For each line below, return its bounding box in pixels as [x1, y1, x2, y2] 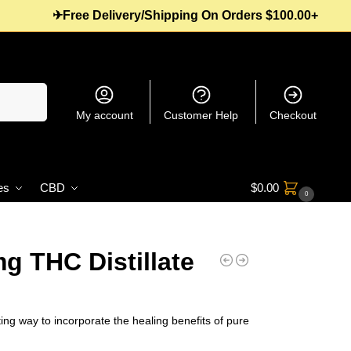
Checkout [269, 109, 317, 121]
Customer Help [164, 109, 239, 121]
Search [10, 84, 43, 96]
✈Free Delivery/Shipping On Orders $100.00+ [52, 9, 319, 22]
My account [75, 109, 133, 121]
